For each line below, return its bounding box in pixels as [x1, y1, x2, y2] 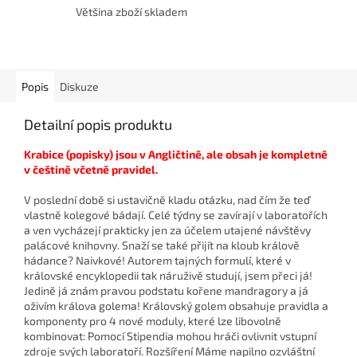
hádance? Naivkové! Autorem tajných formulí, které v [24, 253, 291, 268]
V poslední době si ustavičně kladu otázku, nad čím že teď [24, 193, 310, 207]
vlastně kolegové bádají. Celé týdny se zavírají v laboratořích [24, 208, 328, 222]
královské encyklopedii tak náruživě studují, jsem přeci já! [24, 269, 312, 283]
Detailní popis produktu [24, 116, 172, 134]
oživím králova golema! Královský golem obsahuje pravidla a [24, 299, 328, 313]
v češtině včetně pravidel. [24, 163, 158, 177]
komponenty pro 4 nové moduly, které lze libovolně [24, 314, 281, 328]
